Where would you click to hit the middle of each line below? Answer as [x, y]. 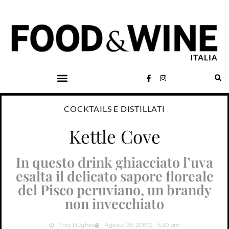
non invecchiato [114, 204]
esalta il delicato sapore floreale [114, 176]
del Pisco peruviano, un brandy [114, 190]
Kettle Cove [114, 136]
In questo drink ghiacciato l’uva [114, 162]
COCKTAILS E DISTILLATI [114, 109]
